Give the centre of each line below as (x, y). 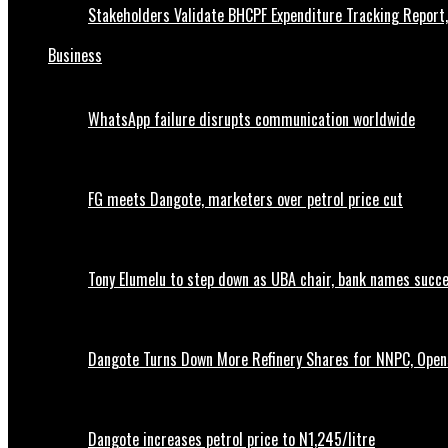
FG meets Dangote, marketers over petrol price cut (245, 199)
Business (75, 55)
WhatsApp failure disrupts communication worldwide (251, 119)
